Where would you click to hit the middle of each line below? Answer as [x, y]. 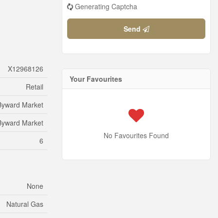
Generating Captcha [106, 6]
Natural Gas [25, 204]
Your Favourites [96, 79]
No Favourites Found [136, 136]
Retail [35, 87]
